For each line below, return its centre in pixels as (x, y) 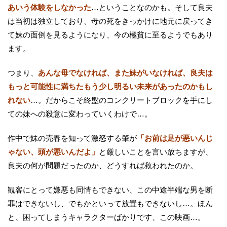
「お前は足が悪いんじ (175, 138)
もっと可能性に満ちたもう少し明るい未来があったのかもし (110, 86)
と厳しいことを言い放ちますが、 (156, 152)
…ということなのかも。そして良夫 (152, 7)
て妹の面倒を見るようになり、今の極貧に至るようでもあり (110, 34)
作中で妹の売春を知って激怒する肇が (72, 138)
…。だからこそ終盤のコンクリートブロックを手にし (122, 100)
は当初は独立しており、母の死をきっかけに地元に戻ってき (110, 21)
